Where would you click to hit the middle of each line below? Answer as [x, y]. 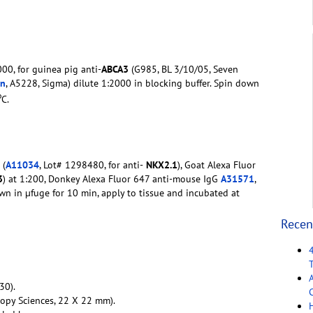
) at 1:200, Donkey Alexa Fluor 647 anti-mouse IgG [112, 179]
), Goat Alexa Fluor [217, 165]
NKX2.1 [160, 165]
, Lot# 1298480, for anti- [91, 165]
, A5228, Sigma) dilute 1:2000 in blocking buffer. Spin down [132, 83]
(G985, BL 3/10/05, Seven [183, 69]
